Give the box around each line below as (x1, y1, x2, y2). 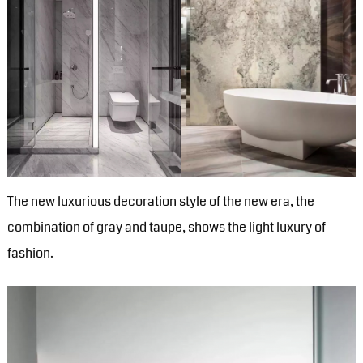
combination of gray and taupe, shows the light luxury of (6, 217, 326, 237)
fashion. (6, 243, 53, 263)
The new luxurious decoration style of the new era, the (6, 191, 314, 211)
